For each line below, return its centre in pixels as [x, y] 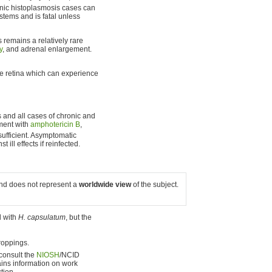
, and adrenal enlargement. [47, 49]
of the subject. [155, 184]
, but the [79, 217]
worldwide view [105, 184]
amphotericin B [55, 124]
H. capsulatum [42, 217]
